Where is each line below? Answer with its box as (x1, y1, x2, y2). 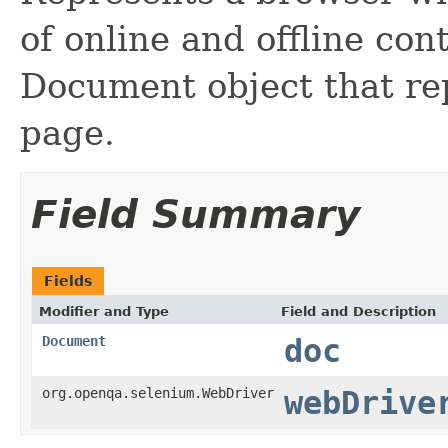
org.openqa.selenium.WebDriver (42, 384, 274, 401)
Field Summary (31, 191, 360, 237)
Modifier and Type (39, 303, 169, 319)
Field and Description (281, 303, 436, 319)
